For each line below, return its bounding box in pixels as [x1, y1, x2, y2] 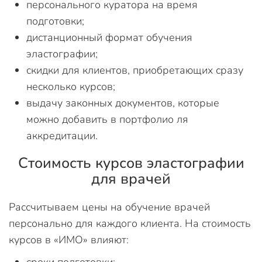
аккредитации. [26, 129, 98, 143]
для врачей [91, 169, 171, 189]
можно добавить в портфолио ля [26, 112, 188, 126]
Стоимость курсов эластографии [18, 153, 244, 173]
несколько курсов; [26, 80, 115, 94]
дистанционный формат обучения [26, 30, 192, 44]
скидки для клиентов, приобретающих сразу [26, 63, 243, 77]
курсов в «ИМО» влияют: [9, 233, 129, 247]
